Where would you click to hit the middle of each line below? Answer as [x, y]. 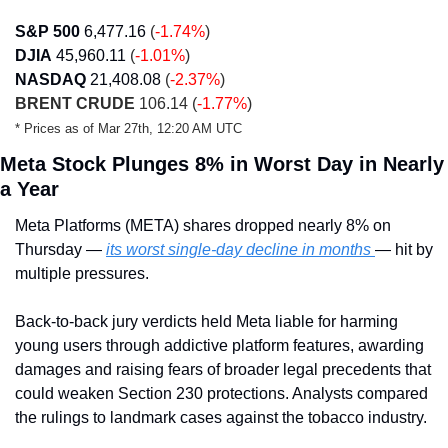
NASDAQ [50, 79]
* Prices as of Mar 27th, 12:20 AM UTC [128, 128]
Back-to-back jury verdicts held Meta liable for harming [206, 321]
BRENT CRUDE [75, 103]
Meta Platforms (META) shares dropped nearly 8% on [203, 225]
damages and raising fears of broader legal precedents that [223, 369]
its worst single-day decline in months [240, 249]
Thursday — [60, 249]
